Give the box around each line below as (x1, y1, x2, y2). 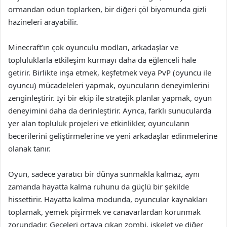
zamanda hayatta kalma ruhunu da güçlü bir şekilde (8, 181, 189, 192)
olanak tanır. (8, 143, 51, 154)
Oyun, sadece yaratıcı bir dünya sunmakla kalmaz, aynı (8, 169, 200, 179)
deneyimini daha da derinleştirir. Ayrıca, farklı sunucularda (8, 105, 211, 116)
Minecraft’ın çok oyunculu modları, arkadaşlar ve (8, 42, 178, 52)
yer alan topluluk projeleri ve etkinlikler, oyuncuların (8, 118, 190, 128)
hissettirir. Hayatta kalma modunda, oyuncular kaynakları (8, 194, 207, 204)
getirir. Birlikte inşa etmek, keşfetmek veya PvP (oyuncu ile (8, 67, 211, 78)
